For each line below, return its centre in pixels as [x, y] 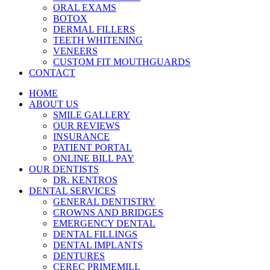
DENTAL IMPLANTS [98, 245]
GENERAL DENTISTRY [104, 202]
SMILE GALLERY [92, 115]
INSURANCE [81, 137]
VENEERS [75, 51]
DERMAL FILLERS [94, 29]
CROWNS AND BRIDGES [108, 212]
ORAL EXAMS [85, 8]
